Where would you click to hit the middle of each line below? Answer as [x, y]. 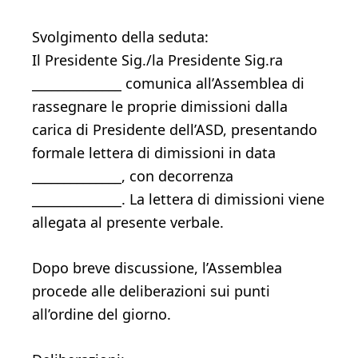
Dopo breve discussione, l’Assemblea [157, 268]
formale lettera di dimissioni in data [154, 153]
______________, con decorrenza [133, 176]
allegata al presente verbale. [128, 222]
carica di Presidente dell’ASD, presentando [175, 129]
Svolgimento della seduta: [120, 37]
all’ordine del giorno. [101, 314]
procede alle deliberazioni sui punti [151, 291]
